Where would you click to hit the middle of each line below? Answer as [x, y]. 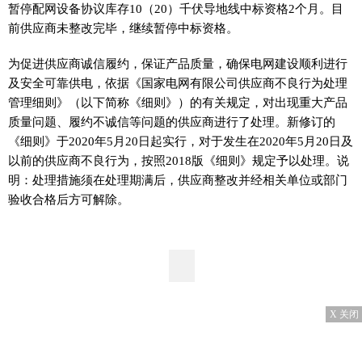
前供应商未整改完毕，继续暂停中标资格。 [123, 27]
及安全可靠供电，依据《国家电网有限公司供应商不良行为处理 [178, 82]
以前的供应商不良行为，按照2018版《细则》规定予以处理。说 [179, 160]
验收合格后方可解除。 [69, 199]
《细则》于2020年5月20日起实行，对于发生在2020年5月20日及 [181, 141]
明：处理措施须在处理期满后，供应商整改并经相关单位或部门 [178, 179]
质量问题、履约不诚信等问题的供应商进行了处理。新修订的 [172, 121]
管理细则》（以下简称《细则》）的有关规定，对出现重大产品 [178, 102]
